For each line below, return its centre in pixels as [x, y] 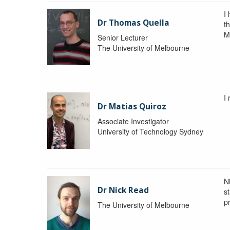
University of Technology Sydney [151, 131]
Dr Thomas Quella [134, 23]
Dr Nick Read [123, 190]
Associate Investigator [133, 121]
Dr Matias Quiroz [132, 106]
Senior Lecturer [123, 37]
